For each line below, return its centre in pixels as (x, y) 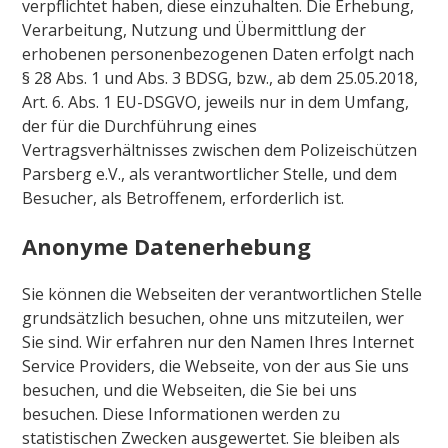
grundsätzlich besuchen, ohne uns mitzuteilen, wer (213, 317)
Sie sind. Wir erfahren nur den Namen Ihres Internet (218, 341)
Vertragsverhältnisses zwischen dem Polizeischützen (220, 149)
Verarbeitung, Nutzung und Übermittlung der (194, 29)
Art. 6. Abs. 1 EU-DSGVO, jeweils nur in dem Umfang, (216, 101)
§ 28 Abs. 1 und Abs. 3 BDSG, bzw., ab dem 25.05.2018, (220, 77)
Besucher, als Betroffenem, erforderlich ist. (183, 197)
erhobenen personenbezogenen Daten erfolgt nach (218, 53)
